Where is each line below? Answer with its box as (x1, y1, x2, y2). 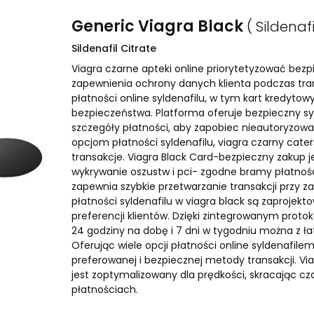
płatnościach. (71, 282, 138, 296)
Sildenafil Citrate (71, 41, 156, 55)
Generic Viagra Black (71, 15, 247, 37)
